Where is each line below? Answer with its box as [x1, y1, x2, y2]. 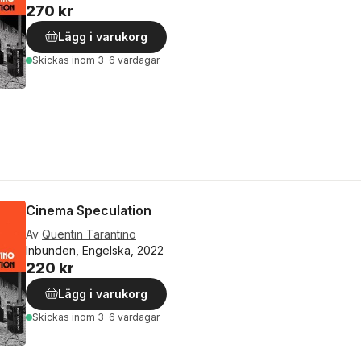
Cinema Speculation [26, 201, 151, 218]
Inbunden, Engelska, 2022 [26, 243, 164, 257]
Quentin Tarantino [42, 226, 136, 241]
